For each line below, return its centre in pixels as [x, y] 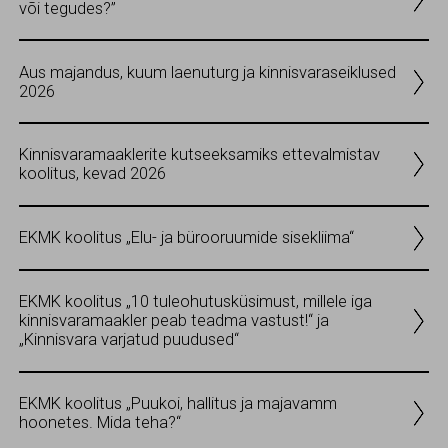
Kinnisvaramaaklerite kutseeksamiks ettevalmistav [199, 155]
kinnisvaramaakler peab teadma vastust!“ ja [174, 321]
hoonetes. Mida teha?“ [100, 423]
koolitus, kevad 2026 [92, 174]
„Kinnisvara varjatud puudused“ [129, 340]
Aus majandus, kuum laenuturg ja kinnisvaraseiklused [207, 72]
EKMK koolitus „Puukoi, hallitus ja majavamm [178, 404]
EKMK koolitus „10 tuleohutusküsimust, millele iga [195, 302]
